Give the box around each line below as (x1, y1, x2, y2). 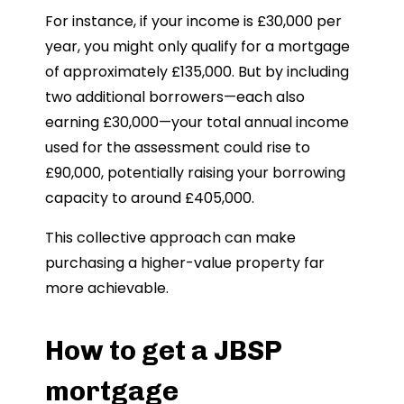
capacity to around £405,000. (45, 187, 254, 208)
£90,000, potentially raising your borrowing (45, 161, 345, 183)
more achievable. (45, 277, 169, 298)
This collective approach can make (45, 226, 296, 248)
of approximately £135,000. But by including (45, 60, 349, 82)
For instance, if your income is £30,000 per (45, 10, 342, 32)
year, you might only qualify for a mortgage (45, 35, 350, 57)
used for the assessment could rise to (45, 136, 310, 158)
